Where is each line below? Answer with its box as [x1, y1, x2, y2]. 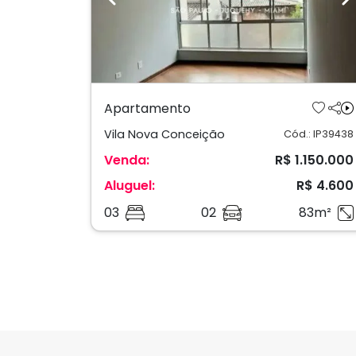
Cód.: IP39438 [284, 126, 354, 141]
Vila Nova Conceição [104, 126, 225, 142]
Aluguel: [104, 176, 155, 195]
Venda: [104, 150, 149, 169]
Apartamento [104, 99, 191, 118]
